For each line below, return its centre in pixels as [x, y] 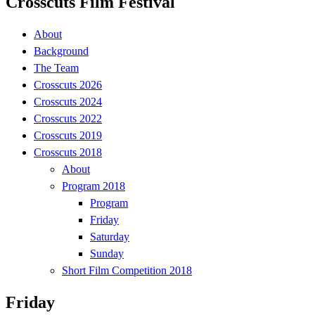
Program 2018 [94, 186]
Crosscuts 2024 [68, 101]
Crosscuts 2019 [68, 135]
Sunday [107, 253]
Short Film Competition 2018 [127, 270]
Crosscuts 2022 [68, 118]
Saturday [110, 236]
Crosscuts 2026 [68, 84]
